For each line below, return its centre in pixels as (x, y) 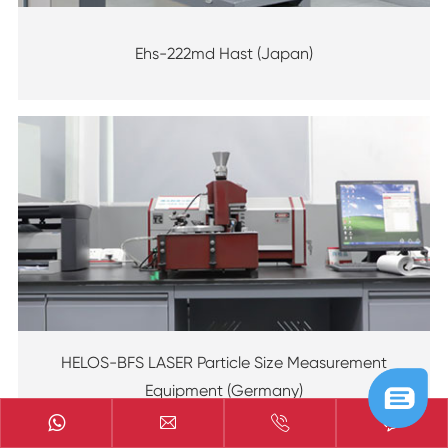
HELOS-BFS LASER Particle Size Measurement (224, 363)
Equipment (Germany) (224, 391)
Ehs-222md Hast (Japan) (224, 53)
